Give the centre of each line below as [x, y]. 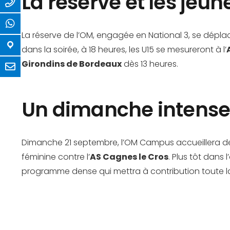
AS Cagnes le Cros [129, 157]
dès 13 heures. [150, 64]
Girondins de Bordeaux [72, 64]
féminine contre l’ [56, 157]
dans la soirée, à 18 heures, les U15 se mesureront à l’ [124, 50]
